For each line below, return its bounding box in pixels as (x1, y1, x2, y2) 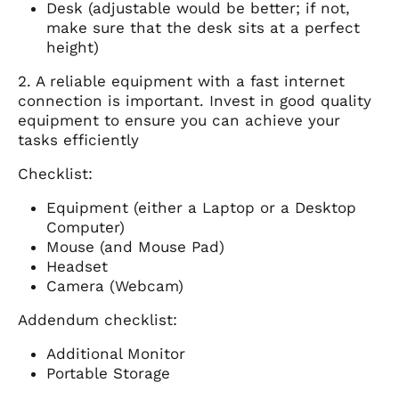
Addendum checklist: (18, 311, 177, 330)
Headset (46, 257, 108, 276)
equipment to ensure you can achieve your (18, 111, 340, 130)
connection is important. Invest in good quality (18, 92, 371, 110)
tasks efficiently (18, 131, 139, 150)
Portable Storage (46, 364, 170, 383)
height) (46, 38, 99, 57)
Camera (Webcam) (46, 277, 183, 296)
